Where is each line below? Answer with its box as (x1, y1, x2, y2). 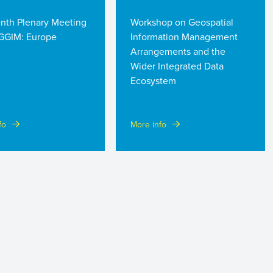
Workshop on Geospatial (130, 15, 233, 29)
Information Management (130, 29, 238, 43)
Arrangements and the (130, 44, 225, 58)
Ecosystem (130, 73, 176, 87)
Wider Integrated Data (130, 58, 224, 73)
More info (130, 118, 166, 130)
